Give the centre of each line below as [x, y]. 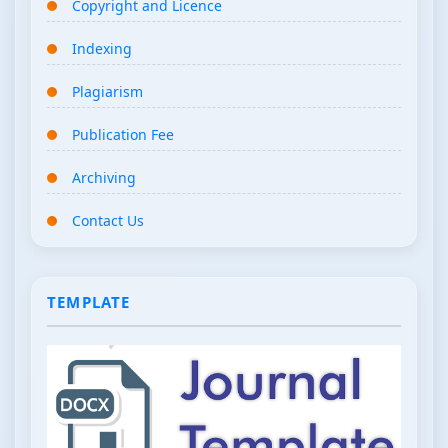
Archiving [104, 177]
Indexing [102, 48]
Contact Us [108, 220]
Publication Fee [123, 134]
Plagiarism [107, 91]
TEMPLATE [89, 302]
